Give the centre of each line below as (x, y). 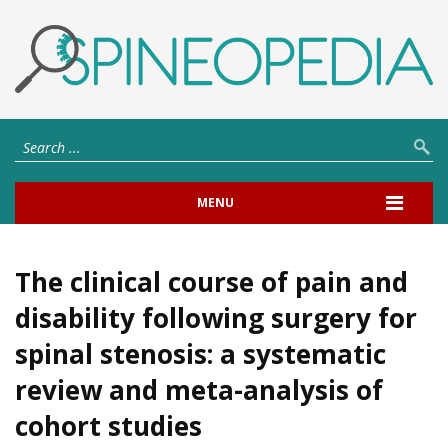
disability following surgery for (216, 317)
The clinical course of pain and (211, 281)
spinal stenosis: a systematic (200, 353)
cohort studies (108, 425)
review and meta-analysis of (199, 389)
